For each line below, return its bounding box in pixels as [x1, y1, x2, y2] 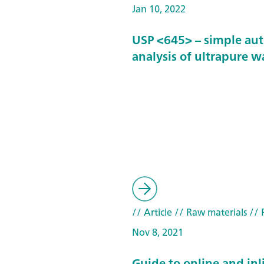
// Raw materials [172, 204, 247, 220]
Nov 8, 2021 [132, 224, 183, 240]
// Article [132, 204, 172, 220]
